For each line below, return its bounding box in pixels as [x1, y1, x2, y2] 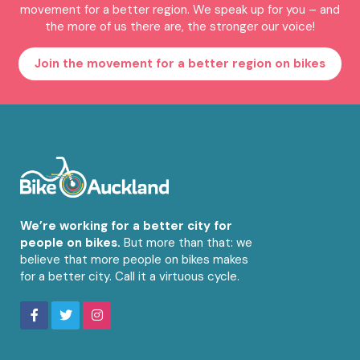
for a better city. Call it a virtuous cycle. [20, 268, 239, 284]
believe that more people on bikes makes [20, 251, 248, 268]
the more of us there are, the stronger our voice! [45, 18, 315, 35]
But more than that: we [121, 234, 252, 251]
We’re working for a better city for [20, 217, 232, 234]
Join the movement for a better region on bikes [35, 55, 325, 72]
